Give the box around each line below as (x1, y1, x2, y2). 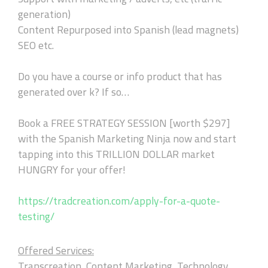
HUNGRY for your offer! (18, 159, 126, 179)
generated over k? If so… (18, 81, 129, 102)
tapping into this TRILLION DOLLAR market (18, 144, 215, 164)
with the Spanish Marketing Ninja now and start (18, 128, 236, 148)
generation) (18, 4, 71, 24)
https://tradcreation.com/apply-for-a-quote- (18, 190, 220, 211)
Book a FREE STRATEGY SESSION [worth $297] (18, 112, 230, 133)
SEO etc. (18, 35, 54, 55)
